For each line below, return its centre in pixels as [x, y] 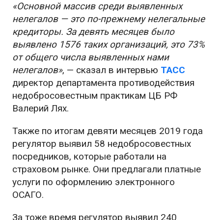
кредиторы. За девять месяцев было [93, 32]
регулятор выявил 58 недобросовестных [102, 144]
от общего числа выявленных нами [91, 57]
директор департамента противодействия [103, 83]
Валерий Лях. [41, 108]
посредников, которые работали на [89, 156]
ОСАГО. [28, 195]
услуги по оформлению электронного [94, 182]
